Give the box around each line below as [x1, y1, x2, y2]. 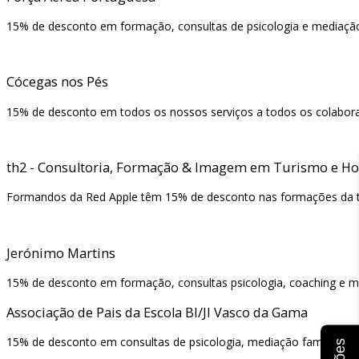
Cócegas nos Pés [6, 73, 108, 91]
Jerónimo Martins [6, 244, 115, 262]
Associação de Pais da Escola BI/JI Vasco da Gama [6, 303, 308, 321]
